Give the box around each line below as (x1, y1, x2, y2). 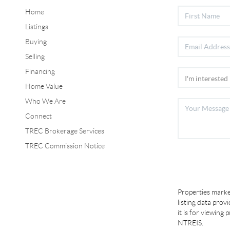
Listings (25, 22, 48, 31)
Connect (25, 111, 52, 120)
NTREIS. (178, 218, 204, 227)
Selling (25, 52, 45, 61)
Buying (25, 37, 47, 46)
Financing (25, 67, 55, 75)
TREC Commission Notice (25, 141, 105, 150)
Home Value (25, 82, 63, 90)
